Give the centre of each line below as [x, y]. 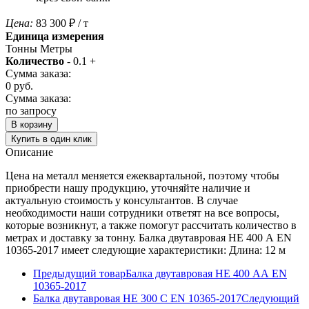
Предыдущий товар [79, 273]
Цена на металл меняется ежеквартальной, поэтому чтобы [142, 175]
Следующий [270, 298]
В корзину [32, 124]
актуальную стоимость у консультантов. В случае [60, 200]
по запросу [31, 110]
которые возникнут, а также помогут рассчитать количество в [151, 225]
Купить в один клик [51, 139]
